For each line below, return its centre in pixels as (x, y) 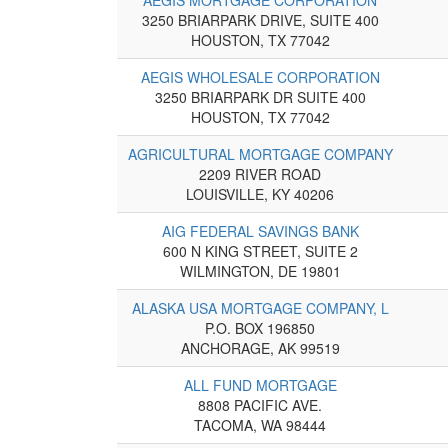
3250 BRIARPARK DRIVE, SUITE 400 (260, 19)
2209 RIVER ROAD (260, 173)
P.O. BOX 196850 (260, 327)
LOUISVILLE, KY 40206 (260, 193)
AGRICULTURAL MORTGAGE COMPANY (260, 153)
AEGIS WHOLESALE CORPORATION (260, 76)
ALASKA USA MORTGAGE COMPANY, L (260, 307)
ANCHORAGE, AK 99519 (260, 347)
